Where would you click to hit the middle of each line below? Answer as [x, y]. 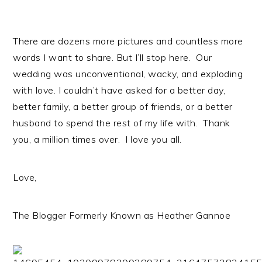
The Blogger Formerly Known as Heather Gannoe [122, 215]
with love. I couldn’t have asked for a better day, [119, 90]
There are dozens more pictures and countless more [128, 41]
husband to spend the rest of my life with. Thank [122, 123]
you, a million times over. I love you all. [97, 139]
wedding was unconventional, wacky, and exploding [128, 73]
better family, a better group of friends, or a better [123, 106]
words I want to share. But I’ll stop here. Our [113, 57]
